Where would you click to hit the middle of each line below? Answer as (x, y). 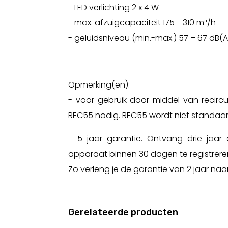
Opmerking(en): (99, 84)
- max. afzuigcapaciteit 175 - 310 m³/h (142, 22)
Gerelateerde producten (123, 212)
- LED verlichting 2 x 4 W (114, 7)
